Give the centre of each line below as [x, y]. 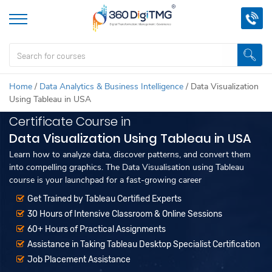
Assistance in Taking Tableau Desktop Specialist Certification [144, 244]
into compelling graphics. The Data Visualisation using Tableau [127, 167]
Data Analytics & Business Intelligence [111, 87]
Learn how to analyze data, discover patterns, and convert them [130, 155]
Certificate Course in [70, 121]
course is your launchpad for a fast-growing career [105, 180]
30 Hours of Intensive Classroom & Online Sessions [125, 214]
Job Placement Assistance [79, 260]
